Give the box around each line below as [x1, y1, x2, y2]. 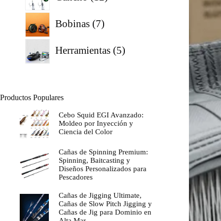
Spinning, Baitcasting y [58, 156, 130, 165]
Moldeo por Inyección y [58, 119, 133, 128]
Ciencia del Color [58, 128, 112, 136]
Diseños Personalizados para [58, 165, 147, 173]
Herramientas [55, 44, 110, 56]
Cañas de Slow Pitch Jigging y [58, 200, 152, 208]
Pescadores [58, 173, 93, 182]
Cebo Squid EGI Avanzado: [58, 111, 144, 119]
